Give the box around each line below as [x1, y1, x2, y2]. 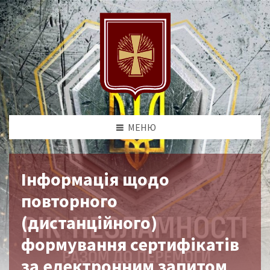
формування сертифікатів [21, 232, 239, 256]
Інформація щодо [21, 167, 169, 190]
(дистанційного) [21, 210, 157, 234]
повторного [21, 189, 118, 212]
